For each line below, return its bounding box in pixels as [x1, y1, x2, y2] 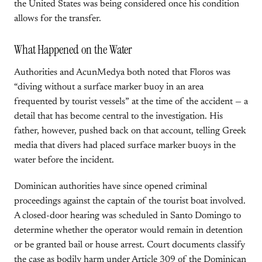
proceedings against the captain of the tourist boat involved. [14, 196, 246, 206]
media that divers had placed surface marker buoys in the [14, 141, 236, 150]
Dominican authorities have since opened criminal [14, 182, 207, 191]
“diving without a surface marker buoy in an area [14, 82, 204, 92]
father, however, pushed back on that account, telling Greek [14, 126, 246, 136]
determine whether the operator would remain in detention [14, 226, 243, 235]
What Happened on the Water [14, 42, 133, 58]
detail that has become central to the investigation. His [14, 112, 223, 121]
